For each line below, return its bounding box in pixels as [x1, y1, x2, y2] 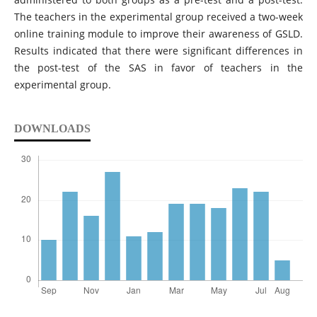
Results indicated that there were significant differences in [13, 43, 304, 57]
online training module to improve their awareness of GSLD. [13, 26, 304, 40]
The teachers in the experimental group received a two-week [13, 9, 304, 23]
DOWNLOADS [13, 122, 91, 134]
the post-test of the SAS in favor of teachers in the [13, 60, 304, 74]
